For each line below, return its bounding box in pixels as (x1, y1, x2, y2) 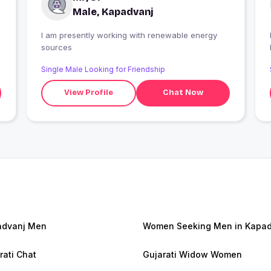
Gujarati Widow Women (143, 249, 242, 260)
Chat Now (163, 88, 204, 98)
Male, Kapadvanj (72, 5, 154, 18)
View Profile (64, 88, 114, 98)
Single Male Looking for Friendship (41, 64, 165, 74)
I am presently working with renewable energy (41, 30, 217, 40)
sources (41, 42, 72, 52)
